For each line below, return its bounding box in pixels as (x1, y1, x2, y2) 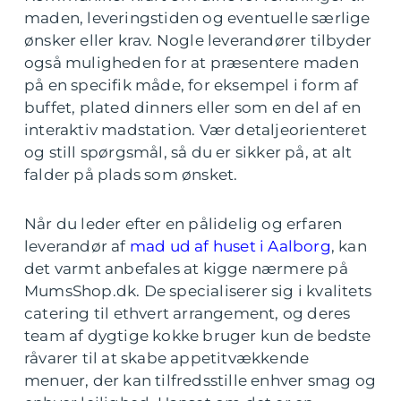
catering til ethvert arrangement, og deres (24, 304, 351, 323)
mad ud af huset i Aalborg (129, 237, 331, 256)
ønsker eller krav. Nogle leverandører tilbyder (24, 31, 372, 50)
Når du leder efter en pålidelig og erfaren (24, 215, 343, 234)
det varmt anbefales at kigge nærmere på (24, 260, 348, 278)
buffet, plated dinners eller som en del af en (24, 98, 362, 117)
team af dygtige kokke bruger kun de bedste (24, 327, 371, 346)
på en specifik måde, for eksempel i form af (24, 76, 359, 95)
